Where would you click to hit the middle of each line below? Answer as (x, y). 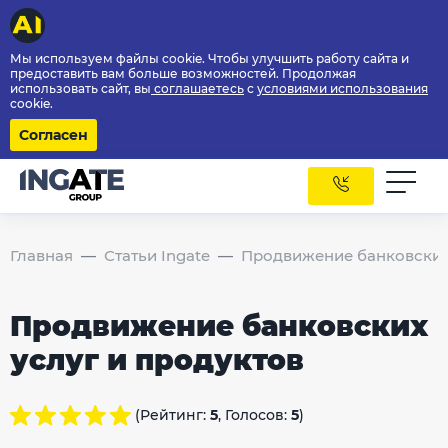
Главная (41, 255)
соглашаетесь (197, 88)
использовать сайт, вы (80, 88)
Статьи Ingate (157, 255)
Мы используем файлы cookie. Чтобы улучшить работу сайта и (209, 58)
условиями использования (342, 88)
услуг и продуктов (157, 360)
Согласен (53, 135)
